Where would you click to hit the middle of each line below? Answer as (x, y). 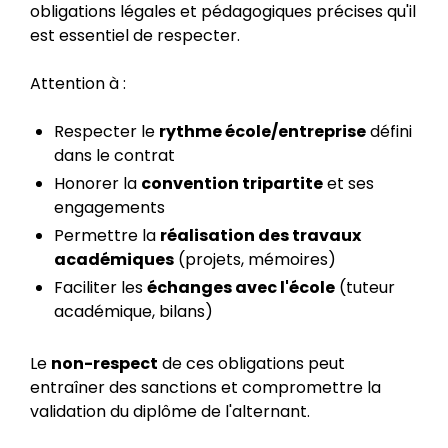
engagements (109, 207)
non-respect (104, 363)
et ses (348, 183)
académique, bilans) (133, 311)
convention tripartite (232, 183)
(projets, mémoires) (255, 259)
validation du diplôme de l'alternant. (170, 411)
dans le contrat (114, 155)
